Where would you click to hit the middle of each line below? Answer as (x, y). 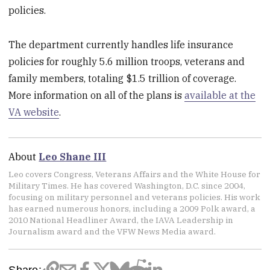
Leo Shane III (73, 157)
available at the (220, 95)
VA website (34, 112)
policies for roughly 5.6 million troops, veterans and (127, 61)
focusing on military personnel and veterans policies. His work (135, 197)
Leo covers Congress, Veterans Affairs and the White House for (135, 174)
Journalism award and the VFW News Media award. (112, 231)
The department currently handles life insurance (121, 44)
